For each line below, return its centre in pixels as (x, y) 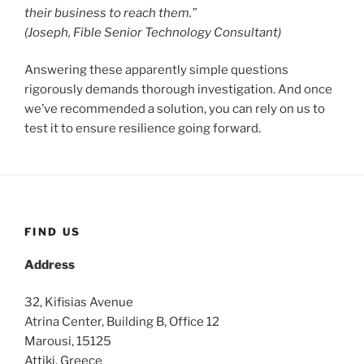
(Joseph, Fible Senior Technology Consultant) (153, 32)
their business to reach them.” (110, 13)
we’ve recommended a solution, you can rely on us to (175, 109)
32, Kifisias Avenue (79, 303)
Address (50, 264)
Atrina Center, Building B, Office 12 (122, 322)
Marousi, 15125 (68, 342)
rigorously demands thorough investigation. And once (178, 90)
